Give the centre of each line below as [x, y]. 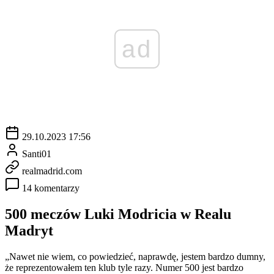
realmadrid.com [52, 171]
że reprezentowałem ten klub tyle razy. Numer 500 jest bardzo [124, 267]
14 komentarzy [51, 188]
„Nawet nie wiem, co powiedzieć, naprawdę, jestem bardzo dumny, [135, 256]
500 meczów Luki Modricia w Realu [118, 214]
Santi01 [37, 154]
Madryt [29, 230]
